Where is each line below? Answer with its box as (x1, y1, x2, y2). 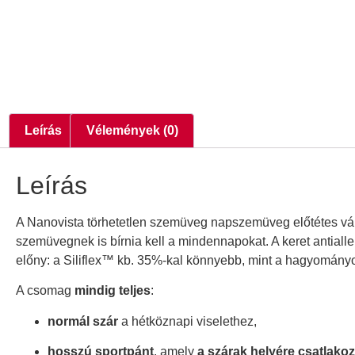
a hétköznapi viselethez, (118, 314, 257, 328)
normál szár (48, 314, 118, 328)
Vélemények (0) (86, 123, 178, 137)
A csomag (16, 284, 74, 298)
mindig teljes (74, 284, 151, 298)
